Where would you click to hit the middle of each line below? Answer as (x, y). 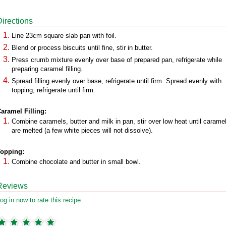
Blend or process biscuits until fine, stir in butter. (82, 48)
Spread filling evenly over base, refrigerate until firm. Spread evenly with (117, 81)
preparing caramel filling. (47, 69)
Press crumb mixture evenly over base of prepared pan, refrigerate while (117, 60)
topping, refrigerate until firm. (53, 90)
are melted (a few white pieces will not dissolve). (82, 130)
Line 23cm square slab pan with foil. (64, 36)
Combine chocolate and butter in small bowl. (76, 162)
